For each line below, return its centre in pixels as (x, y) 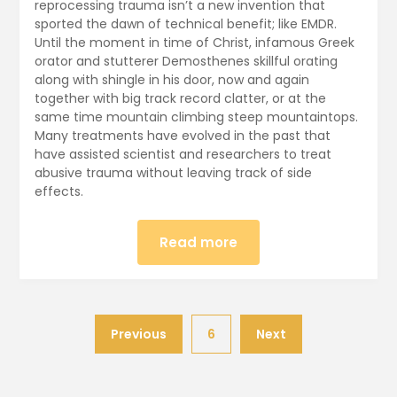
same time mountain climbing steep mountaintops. (196, 117)
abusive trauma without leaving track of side (173, 173)
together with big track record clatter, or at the (180, 99)
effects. (58, 192)
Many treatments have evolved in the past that (182, 136)
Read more (198, 243)
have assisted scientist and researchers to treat (183, 155)
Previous (139, 335)
